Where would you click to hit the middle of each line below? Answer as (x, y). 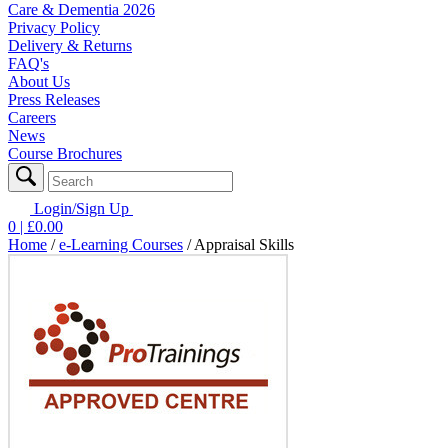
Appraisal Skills (244, 244)
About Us (39, 81)
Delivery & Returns (70, 45)
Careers (32, 117)
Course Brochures (65, 153)
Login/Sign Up (81, 208)
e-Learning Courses (121, 244)
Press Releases (54, 99)
